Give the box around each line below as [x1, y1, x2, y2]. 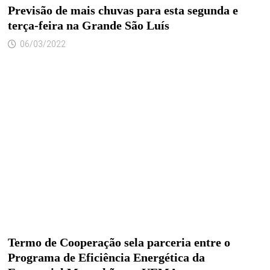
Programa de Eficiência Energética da [7, 251, 205, 265]
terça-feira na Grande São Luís [7, 18, 169, 32]
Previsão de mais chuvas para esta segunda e [7, 3, 238, 17]
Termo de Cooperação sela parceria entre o [7, 236, 230, 250]
